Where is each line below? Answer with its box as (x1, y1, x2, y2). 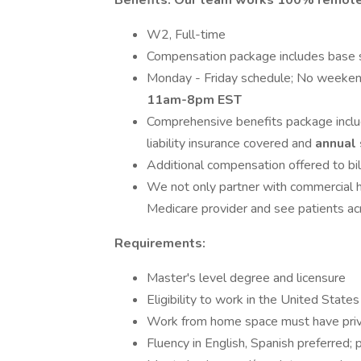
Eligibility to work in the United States (147, 291, 359, 309)
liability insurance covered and (147, 135, 315, 152)
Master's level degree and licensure (147, 269, 346, 287)
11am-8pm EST (147, 91, 242, 109)
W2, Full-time (147, 26, 226, 44)
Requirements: (114, 234, 205, 252)
